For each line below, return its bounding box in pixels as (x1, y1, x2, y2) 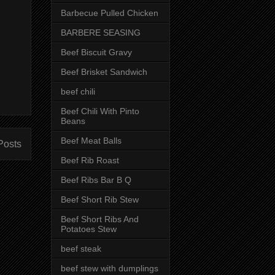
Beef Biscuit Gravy (61, 47, 132, 57)
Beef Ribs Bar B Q (61, 174, 131, 185)
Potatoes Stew (61, 223, 117, 234)
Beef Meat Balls (61, 135, 122, 145)
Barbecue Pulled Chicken (61, 7, 158, 18)
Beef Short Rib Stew (61, 194, 139, 204)
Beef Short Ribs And (61, 214, 139, 224)
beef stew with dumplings (61, 263, 158, 273)
